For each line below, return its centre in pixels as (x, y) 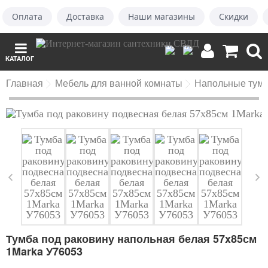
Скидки (234, 16)
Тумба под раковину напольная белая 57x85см (131, 239)
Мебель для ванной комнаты (119, 83)
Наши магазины (162, 16)
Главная (25, 83)
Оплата (27, 16)
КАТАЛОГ (20, 59)
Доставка (85, 16)
